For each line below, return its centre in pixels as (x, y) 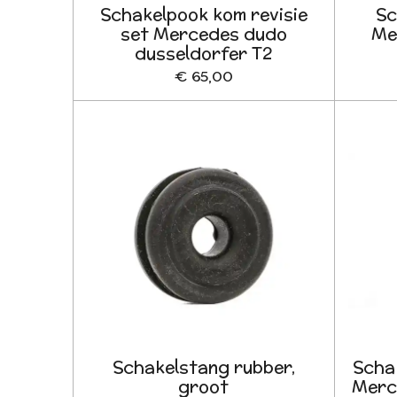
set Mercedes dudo (203, 33)
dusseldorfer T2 (204, 53)
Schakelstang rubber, (203, 366)
